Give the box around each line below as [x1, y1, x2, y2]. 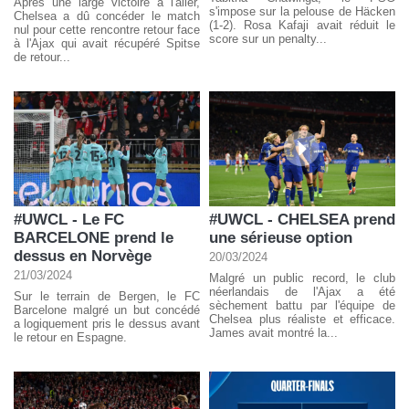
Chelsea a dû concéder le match [14, 8, 200, 23]
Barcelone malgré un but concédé [14, 303, 200, 318]
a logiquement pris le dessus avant [14, 317, 200, 331]
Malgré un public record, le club [209, 271, 395, 286]
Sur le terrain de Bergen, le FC [14, 289, 200, 304]
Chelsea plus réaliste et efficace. [209, 312, 395, 327]
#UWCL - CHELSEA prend [209, 211, 395, 229]
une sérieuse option [209, 229, 352, 247]
